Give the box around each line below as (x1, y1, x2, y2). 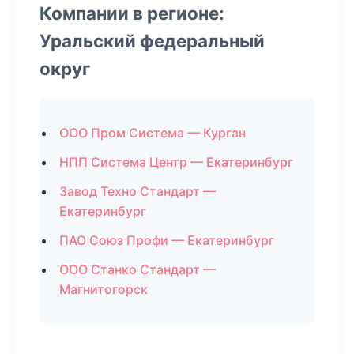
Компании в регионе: (40, 2, 224, 24)
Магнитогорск (59, 281, 148, 297)
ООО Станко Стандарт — (59, 262, 216, 277)
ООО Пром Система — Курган (59, 125, 246, 141)
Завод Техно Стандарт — (59, 183, 216, 199)
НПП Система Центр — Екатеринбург (59, 154, 293, 170)
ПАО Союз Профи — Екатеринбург (59, 232, 274, 248)
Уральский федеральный (40, 30, 265, 51)
